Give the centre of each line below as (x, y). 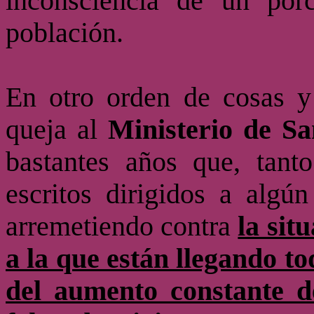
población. (64, 33)
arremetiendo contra (122, 226)
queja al (57, 130)
